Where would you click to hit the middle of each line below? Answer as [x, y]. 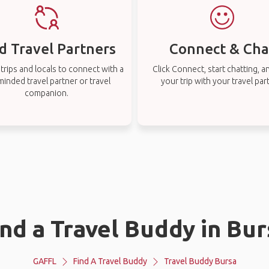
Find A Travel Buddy [110, 261]
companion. [47, 93]
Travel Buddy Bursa [200, 261]
